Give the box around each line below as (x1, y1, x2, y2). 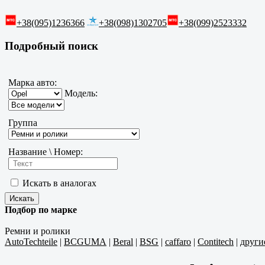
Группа (8, 118, 37, 128)
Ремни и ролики (5, 226, 70, 237)
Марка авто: (8, 77, 57, 88)
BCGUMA (64, 237, 106, 247)
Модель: (62, 88, 98, 99)
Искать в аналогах (20, 178, 96, 189)
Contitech (198, 237, 234, 247)
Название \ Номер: (8, 147, 83, 157)
